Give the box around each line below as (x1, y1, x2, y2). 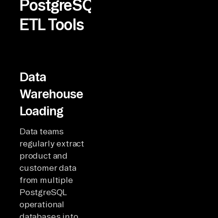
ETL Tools (19, 15, 84, 33)
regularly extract (19, 138, 85, 148)
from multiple (19, 175, 73, 184)
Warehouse (19, 86, 83, 101)
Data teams (19, 126, 64, 136)
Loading (19, 103, 63, 118)
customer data (19, 163, 76, 172)
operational (19, 199, 65, 209)
